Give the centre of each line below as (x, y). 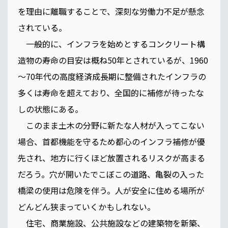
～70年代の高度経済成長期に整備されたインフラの (112, 77)
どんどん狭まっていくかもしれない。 (92, 207)
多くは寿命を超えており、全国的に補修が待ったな (111, 93)
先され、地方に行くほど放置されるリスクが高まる (111, 158)
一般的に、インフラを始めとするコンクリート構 (111, 44)
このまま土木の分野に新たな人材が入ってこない (111, 125)
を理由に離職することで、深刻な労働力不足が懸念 (111, 11)
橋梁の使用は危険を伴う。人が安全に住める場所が (111, 191)
